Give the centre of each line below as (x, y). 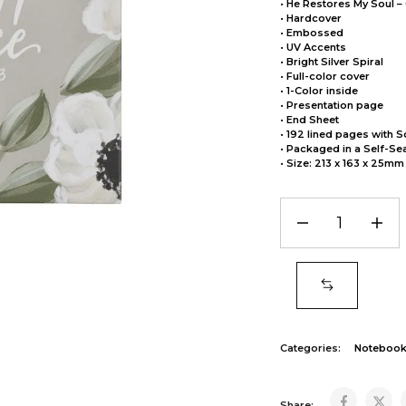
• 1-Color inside (319, 91)
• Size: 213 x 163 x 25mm (342, 163)
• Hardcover (310, 18)
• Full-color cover (324, 76)
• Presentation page (331, 105)
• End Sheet (309, 120)
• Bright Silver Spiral (331, 62)
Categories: (310, 348)
